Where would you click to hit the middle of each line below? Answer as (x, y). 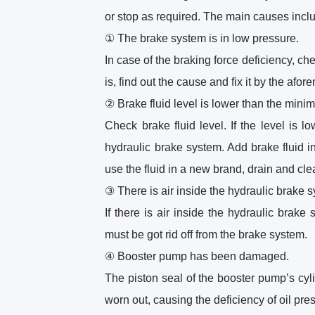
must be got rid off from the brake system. (206, 234)
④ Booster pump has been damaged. (197, 256)
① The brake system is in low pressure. (202, 38)
